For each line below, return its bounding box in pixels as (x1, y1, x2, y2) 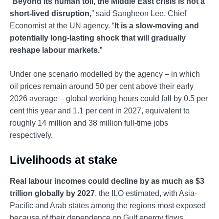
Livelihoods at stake (10, 153, 117, 166)
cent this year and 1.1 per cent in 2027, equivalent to (10, 106, 190, 115)
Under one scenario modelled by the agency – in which (10, 69, 200, 78)
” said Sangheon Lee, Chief (91, 9, 186, 18)
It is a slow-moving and (114, 21, 199, 30)
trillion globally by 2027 (10, 189, 95, 197)
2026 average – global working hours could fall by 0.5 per (10, 94, 208, 103)
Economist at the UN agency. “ (10, 21, 114, 30)
